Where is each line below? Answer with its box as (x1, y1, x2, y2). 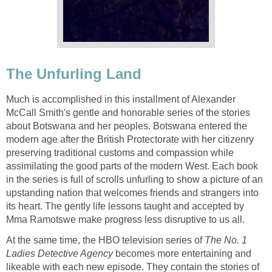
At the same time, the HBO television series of (6, 235, 205, 246)
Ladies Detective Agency (6, 248, 113, 259)
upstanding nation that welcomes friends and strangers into (6, 188, 259, 199)
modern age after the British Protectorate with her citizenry (6, 134, 254, 145)
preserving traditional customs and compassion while (6, 148, 234, 158)
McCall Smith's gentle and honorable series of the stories (6, 107, 250, 118)
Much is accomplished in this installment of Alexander (6, 94, 236, 105)
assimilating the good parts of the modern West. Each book (6, 161, 258, 172)
